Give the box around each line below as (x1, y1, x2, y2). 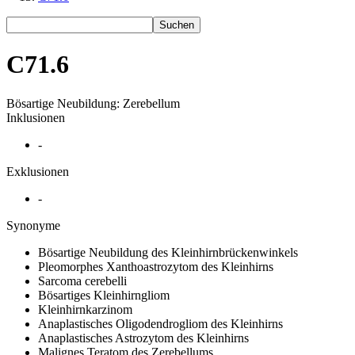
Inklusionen (6, 110, 65, 124)
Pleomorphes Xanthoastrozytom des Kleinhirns (38, 259, 273, 273)
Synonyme (6, 218, 60, 232)
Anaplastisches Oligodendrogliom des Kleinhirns (38, 316, 283, 330)
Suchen (159, 19, 194, 31)
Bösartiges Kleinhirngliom (38, 288, 170, 302)
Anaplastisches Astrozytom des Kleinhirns (38, 330, 249, 345)
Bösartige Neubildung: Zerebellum (6, 96, 180, 110)
